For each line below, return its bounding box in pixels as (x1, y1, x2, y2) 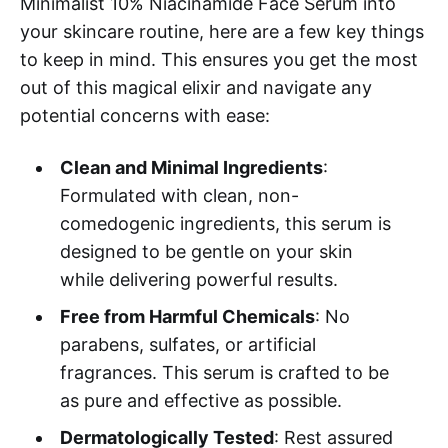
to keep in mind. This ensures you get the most (20, 49, 418, 71)
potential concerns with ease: (20, 105, 270, 127)
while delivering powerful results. (59, 269, 338, 291)
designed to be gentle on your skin (59, 241, 353, 263)
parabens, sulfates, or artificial (59, 334, 316, 356)
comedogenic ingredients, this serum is (59, 213, 391, 235)
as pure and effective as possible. (59, 390, 342, 412)
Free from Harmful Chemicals (59, 306, 315, 328)
